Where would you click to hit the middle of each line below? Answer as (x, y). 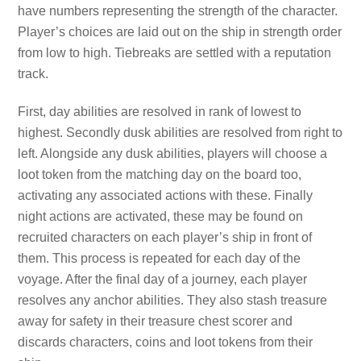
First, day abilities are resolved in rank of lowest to (160, 111)
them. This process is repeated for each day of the (160, 258)
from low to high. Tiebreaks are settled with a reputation (175, 52)
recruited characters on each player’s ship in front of (165, 237)
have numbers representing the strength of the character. (178, 10)
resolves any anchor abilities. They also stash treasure (173, 300)
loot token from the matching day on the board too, (160, 174)
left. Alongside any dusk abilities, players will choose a (173, 153)
